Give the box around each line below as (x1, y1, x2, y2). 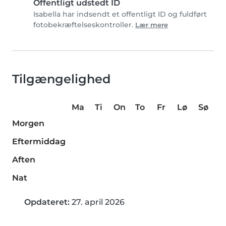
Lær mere (135, 21, 168, 29)
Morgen (12, 118, 44, 128)
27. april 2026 (70, 197, 125, 207)
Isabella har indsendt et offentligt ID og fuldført (33, 9, 207, 19)
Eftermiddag (12, 136, 66, 146)
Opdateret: (24, 197, 70, 207)
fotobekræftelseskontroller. (33, 20, 135, 29)
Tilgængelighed (12, 71, 110, 86)
